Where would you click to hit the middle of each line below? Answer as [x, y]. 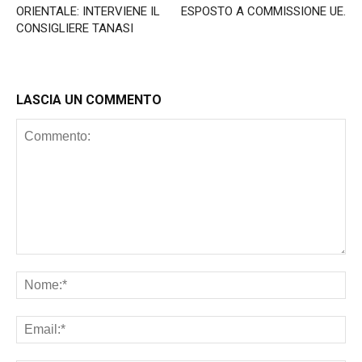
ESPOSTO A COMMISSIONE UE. [263, 12]
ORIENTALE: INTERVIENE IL [88, 12]
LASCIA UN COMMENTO [89, 100]
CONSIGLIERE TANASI [75, 29]
